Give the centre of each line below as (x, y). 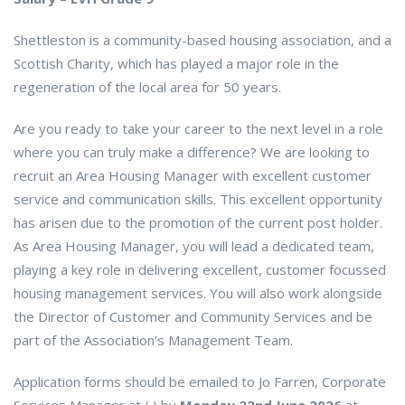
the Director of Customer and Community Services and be (193, 317)
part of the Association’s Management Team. (153, 340)
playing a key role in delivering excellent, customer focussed (200, 270)
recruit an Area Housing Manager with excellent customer (193, 176)
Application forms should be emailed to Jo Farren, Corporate (200, 382)
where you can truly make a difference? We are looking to (192, 152)
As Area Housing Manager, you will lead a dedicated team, (194, 246)
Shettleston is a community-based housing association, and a (202, 40)
